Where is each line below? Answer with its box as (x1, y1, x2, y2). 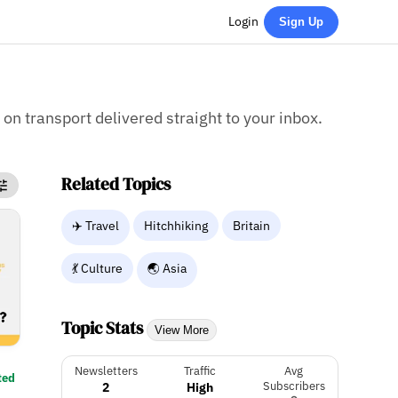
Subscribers (262, 378, 325, 394)
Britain (233, 217, 271, 234)
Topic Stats (61, 315, 147, 339)
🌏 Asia (147, 259, 187, 276)
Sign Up (278, 15, 323, 28)
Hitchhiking (144, 217, 209, 234)
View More (155, 322, 210, 337)
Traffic (184, 362, 217, 378)
